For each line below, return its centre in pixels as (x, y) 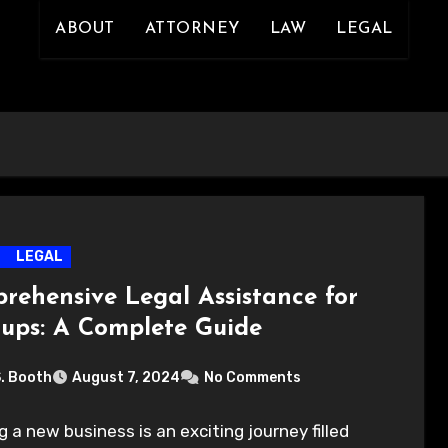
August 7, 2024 (125, 378)
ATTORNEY (192, 29)
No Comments (252, 378)
